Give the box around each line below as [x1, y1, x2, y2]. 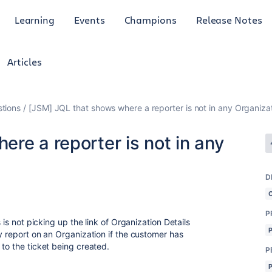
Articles [7, 55, 42, 68]
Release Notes [195, 13, 262, 26]
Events [74, 13, 105, 26]
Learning [14, 13, 55, 26]
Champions [124, 13, 177, 26]
